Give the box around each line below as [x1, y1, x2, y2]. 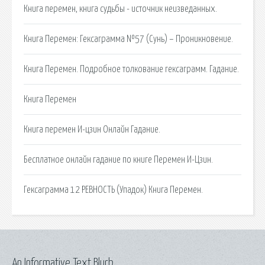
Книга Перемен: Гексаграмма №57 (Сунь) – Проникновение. [24, 34, 233, 44]
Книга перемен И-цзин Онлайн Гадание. [24, 124, 160, 134]
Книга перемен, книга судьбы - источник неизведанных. [24, 4, 217, 14]
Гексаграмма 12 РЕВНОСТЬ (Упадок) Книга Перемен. [24, 185, 203, 195]
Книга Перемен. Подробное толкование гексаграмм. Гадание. [24, 64, 239, 74]
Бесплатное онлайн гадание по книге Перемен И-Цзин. [24, 154, 213, 164]
